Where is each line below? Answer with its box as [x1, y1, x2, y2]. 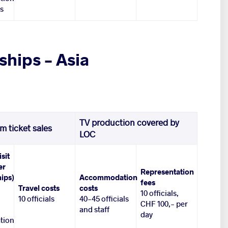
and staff [79, 204, 110, 215]
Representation [140, 166, 194, 177]
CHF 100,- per [140, 198, 188, 209]
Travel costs [18, 183, 60, 193]
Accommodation [79, 172, 138, 183]
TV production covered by [79, 117, 180, 128]
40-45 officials [79, 193, 129, 204]
